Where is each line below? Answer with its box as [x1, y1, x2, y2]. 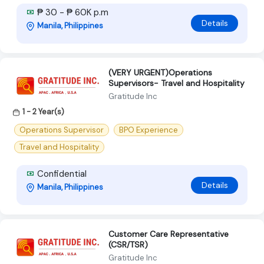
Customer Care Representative [108, 229, 229, 240]
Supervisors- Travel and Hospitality [108, 77, 245, 88]
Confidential [35, 168, 87, 180]
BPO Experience [119, 125, 178, 136]
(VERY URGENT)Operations [108, 67, 212, 78]
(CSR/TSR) [108, 239, 148, 250]
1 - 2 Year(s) [22, 106, 64, 117]
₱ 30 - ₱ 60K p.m [35, 6, 108, 18]
